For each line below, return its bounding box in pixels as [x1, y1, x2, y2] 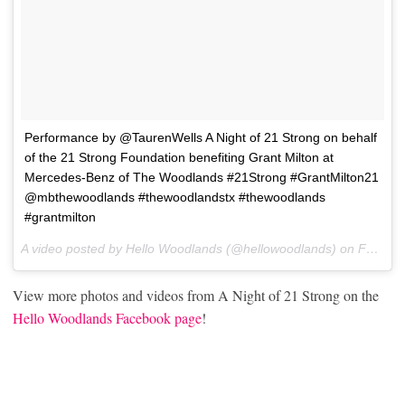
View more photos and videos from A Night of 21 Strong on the [13, 286, 379, 306]
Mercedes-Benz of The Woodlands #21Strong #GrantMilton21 [24, 170, 379, 185]
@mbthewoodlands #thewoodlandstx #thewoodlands [24, 190, 325, 205]
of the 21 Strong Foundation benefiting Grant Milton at [24, 150, 334, 165]
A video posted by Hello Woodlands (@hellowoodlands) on [21, 241, 358, 257]
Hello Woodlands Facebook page [13, 308, 202, 328]
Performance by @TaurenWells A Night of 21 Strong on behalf [24, 130, 377, 146]
